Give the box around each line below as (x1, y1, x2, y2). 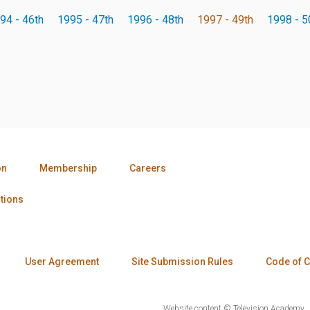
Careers (129, 162, 166, 174)
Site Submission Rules (131, 255, 233, 267)
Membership (39, 162, 97, 174)
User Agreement (25, 255, 99, 267)
